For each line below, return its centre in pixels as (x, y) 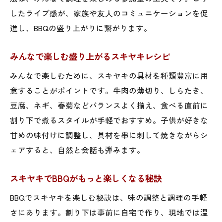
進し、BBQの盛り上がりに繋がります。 (81, 28)
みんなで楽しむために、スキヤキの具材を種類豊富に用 (109, 75)
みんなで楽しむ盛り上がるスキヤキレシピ (90, 56)
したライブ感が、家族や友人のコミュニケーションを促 (109, 13)
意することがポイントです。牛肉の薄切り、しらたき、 (109, 90)
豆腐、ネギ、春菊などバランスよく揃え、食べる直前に (109, 105)
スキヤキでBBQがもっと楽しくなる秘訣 (86, 178)
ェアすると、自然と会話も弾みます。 (77, 149)
